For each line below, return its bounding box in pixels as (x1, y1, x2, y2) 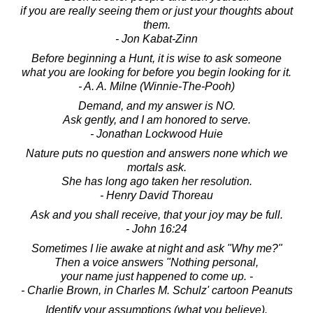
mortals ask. (126, 161, 187, 174)
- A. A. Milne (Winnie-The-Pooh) (78, 80, 235, 93)
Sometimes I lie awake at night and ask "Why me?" (31, 242, 282, 255)
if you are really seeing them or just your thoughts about (20, 5, 293, 17)
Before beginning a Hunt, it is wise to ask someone (31, 52, 282, 65)
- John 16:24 (126, 223, 187, 235)
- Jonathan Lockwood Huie (90, 128, 223, 140)
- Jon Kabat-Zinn (115, 33, 198, 45)
